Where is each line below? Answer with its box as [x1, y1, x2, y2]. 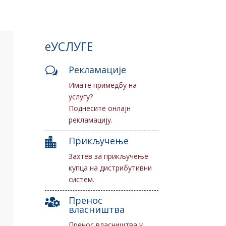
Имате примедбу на [69, 80, 137, 90]
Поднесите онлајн [69, 103, 131, 113]
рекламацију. [69, 115, 113, 125]
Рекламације [69, 63, 127, 76]
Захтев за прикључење [69, 151, 149, 161]
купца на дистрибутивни [69, 162, 152, 173]
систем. [69, 174, 95, 184]
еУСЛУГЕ [45, 38, 93, 54]
